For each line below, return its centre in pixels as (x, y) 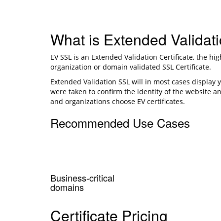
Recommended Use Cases (120, 122)
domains (67, 187)
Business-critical (82, 177)
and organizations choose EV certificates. (118, 101)
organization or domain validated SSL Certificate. (131, 67)
